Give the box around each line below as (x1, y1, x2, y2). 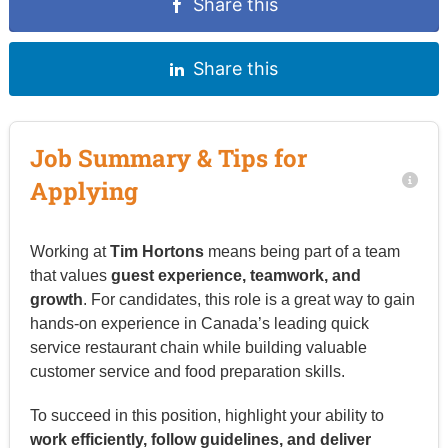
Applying (29, 174, 138, 207)
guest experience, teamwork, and (110, 266, 361, 284)
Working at (29, 242, 110, 260)
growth (29, 290, 83, 308)
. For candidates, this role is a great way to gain (82, 290, 415, 308)
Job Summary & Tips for (29, 141, 307, 174)
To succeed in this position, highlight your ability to (29, 406, 384, 424)
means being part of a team (203, 242, 400, 260)
